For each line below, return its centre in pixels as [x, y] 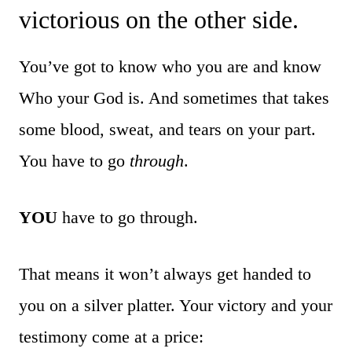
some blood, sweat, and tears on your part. [167, 129]
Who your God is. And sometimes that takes [174, 97]
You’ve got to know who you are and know [170, 66]
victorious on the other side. [159, 19]
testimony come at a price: [111, 336]
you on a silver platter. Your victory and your [176, 305]
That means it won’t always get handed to [165, 273]
